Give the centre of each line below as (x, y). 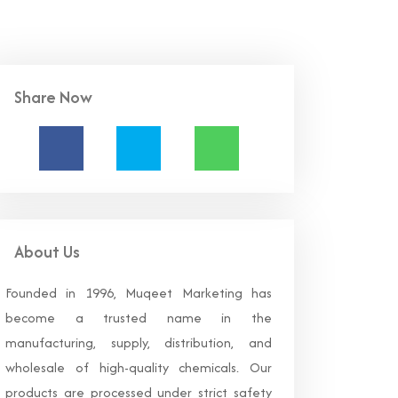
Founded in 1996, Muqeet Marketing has (139, 293)
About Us (47, 252)
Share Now (53, 97)
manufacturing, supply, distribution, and (139, 342)
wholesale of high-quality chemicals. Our (139, 367)
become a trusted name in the (139, 318)
